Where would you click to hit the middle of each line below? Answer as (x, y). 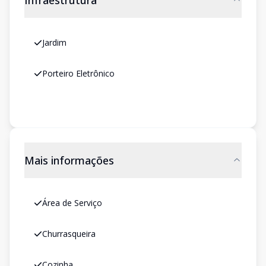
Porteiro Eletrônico (78, 73)
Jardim (54, 42)
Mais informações (69, 160)
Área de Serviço (72, 203)
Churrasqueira (69, 234)
